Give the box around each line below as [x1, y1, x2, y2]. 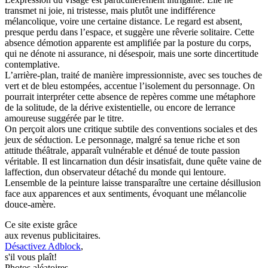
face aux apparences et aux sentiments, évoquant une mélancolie [5, 188, 246, 199]
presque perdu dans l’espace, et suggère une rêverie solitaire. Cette [5, 26, 254, 37]
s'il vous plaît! [5, 251, 57, 262]
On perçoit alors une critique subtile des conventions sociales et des [5, 123, 257, 134]
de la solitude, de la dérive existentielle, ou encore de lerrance [5, 102, 235, 112]
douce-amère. [5, 199, 56, 209]
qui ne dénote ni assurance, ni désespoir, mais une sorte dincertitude [5, 48, 258, 59]
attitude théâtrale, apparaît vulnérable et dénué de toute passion [5, 145, 240, 156]
